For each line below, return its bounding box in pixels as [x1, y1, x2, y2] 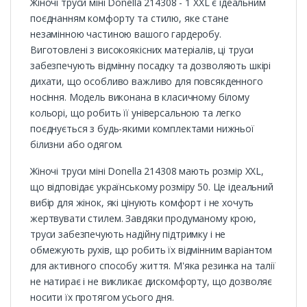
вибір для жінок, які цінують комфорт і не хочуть [30, 195, 254, 209]
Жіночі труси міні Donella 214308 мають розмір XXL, [30, 164, 264, 177]
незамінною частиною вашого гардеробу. [30, 27, 221, 40]
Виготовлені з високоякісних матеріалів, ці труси [30, 42, 254, 56]
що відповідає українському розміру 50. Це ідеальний [30, 180, 273, 193]
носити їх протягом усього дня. [30, 290, 174, 304]
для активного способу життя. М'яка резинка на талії [30, 258, 275, 272]
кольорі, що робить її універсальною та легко [30, 106, 241, 119]
